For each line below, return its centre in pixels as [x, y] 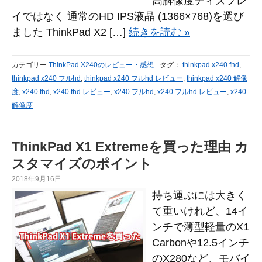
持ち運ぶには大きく [199, 195]
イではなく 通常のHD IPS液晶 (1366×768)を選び [128, 16]
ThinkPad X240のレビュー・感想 [101, 65]
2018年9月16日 [37, 179]
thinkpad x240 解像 [217, 78]
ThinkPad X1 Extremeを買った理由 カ [130, 147]
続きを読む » [159, 32]
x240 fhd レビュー [82, 92]
